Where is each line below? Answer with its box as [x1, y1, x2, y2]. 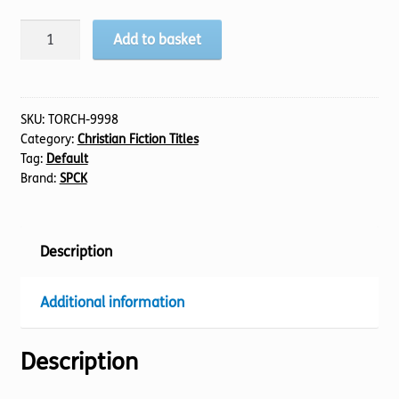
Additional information [39, 293, 184, 311]
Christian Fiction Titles [77, 131, 199, 147]
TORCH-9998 [47, 111, 118, 127]
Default [45, 151, 88, 167]
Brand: [20, 170, 60, 186]
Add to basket [113, 31, 202, 49]
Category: [20, 131, 77, 147]
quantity [19, 88, 73, 106]
